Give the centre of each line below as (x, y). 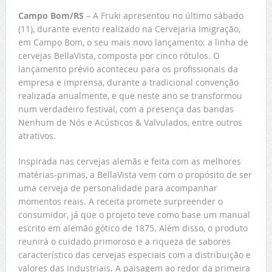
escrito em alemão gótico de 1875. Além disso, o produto (133, 228)
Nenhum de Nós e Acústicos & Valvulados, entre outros (130, 123)
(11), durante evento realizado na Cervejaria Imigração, (129, 29)
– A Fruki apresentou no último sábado (163, 16)
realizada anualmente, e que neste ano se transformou (130, 96)
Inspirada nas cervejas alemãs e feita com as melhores (129, 161)
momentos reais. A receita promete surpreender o (120, 202)
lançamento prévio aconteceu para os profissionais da (128, 69)
